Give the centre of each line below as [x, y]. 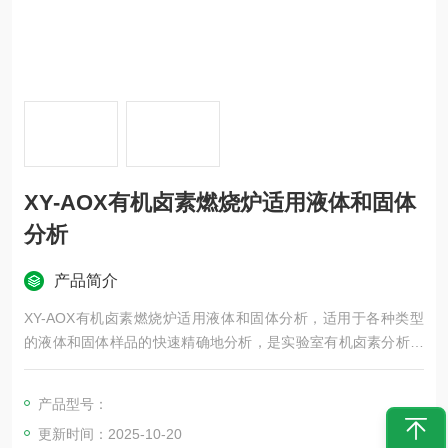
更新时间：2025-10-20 [110, 434]
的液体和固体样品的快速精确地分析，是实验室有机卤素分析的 [224, 342]
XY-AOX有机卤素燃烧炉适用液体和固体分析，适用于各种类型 [224, 318]
